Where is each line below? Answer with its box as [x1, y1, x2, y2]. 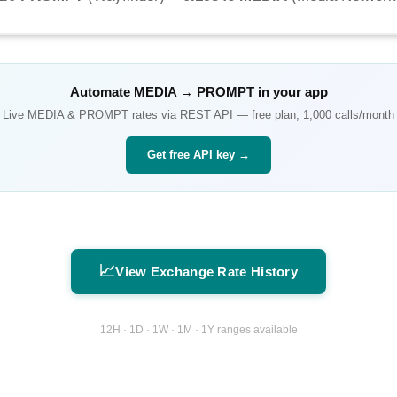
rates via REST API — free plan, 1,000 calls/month [128, 108, 394, 122]
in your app [253, 84, 328, 100]
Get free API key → [147, 148, 250, 162]
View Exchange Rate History [115, 264, 299, 280]
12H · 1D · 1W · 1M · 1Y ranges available [99, 323, 298, 336]
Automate [69, 84, 134, 100]
